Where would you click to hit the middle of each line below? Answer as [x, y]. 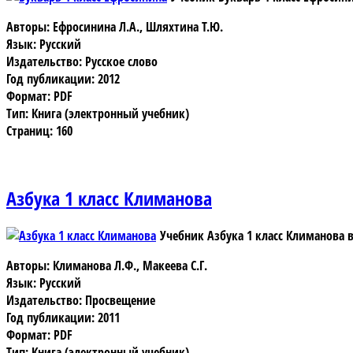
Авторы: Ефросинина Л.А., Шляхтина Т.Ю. [115, 27]
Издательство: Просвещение [81, 300]
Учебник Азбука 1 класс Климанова [252, 235]
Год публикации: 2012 [63, 79]
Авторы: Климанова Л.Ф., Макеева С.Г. [107, 265]
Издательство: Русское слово [82, 62]
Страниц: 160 [39, 131]
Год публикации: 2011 [63, 317]
